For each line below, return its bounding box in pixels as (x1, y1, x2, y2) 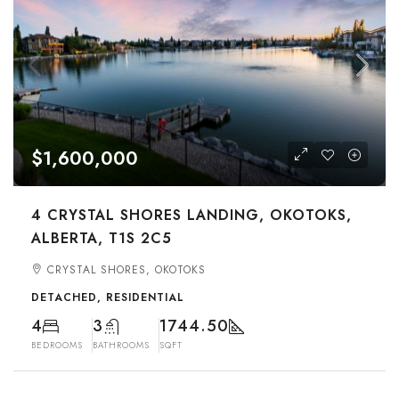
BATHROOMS (93, 338, 150, 352)
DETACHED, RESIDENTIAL (31, 289, 184, 305)
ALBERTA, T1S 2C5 (31, 228, 172, 248)
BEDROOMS (31, 338, 83, 352)
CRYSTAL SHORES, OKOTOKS (47, 262, 206, 278)
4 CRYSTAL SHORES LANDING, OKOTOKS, (31, 205, 352, 225)
